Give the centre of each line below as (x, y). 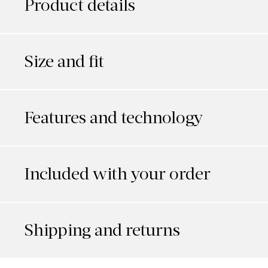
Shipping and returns (102, 230)
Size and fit (64, 62)
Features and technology (113, 118)
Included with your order (117, 174)
